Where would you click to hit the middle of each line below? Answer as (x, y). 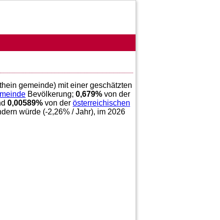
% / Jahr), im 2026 (94, 112)
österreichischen (101, 103)
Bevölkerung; (51, 94)
